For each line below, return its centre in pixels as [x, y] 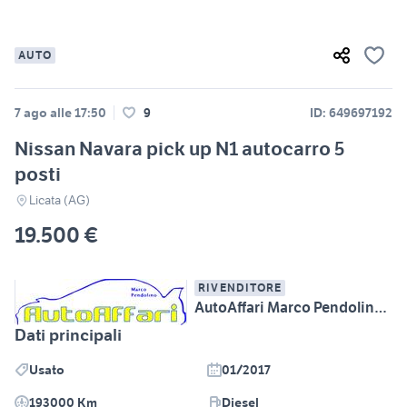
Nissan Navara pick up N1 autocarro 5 [179, 149]
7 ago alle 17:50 [60, 113]
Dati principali [68, 335]
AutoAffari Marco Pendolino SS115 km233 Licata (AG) [381, 308]
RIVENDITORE [240, 288]
